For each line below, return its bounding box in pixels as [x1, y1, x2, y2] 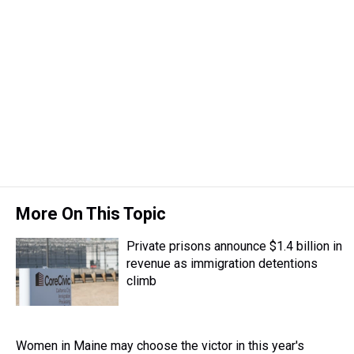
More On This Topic [16, 204, 166, 224]
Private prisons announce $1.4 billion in [126, 239, 342, 254]
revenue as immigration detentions [126, 256, 318, 271]
